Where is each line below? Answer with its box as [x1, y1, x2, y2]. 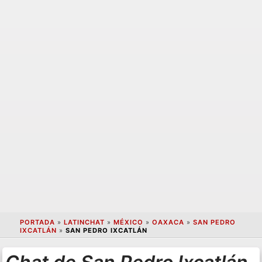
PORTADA [19, 218, 55, 227]
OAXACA [151, 218, 184, 227]
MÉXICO [113, 218, 143, 227]
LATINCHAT [63, 218, 105, 227]
